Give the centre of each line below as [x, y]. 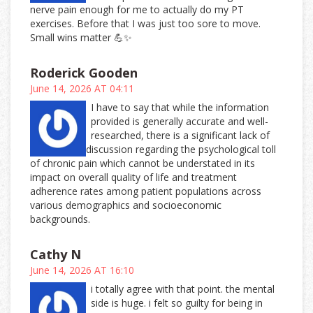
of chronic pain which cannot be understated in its [143, 163]
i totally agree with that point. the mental [183, 289]
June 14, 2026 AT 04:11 [82, 89]
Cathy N [56, 255]
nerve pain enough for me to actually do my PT [137, 10]
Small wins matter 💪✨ [81, 38]
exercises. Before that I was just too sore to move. [145, 24]
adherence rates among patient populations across [146, 191]
